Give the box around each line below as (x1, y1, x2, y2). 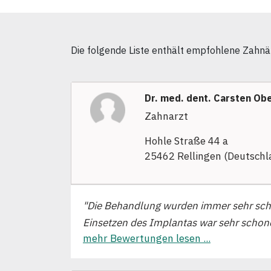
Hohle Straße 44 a (144, 134, 228, 148)
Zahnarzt (144, 109, 188, 123)
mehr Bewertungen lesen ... (83, 232, 211, 246)
